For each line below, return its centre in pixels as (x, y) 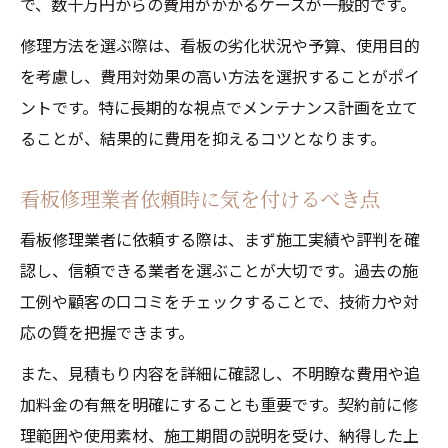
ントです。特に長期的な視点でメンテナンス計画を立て (219, 107)
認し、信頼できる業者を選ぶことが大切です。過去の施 (219, 270)
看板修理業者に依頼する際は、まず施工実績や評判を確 (220, 239)
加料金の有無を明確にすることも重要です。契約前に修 (219, 404)
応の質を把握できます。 (107, 332)
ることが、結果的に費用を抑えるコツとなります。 (203, 138)
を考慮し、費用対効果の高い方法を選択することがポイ (220, 76)
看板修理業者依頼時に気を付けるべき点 (200, 198)
